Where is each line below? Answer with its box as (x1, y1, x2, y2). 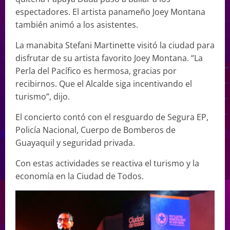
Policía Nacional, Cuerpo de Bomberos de (15, 124, 176, 136)
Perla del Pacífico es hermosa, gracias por (15, 65, 177, 76)
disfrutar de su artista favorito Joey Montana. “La (15, 52, 203, 64)
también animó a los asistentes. (15, 18, 138, 30)
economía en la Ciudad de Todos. (15, 170, 144, 182)
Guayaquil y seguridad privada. (15, 137, 135, 148)
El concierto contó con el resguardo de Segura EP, (15, 111, 208, 123)
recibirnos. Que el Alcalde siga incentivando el (15, 78, 192, 89)
